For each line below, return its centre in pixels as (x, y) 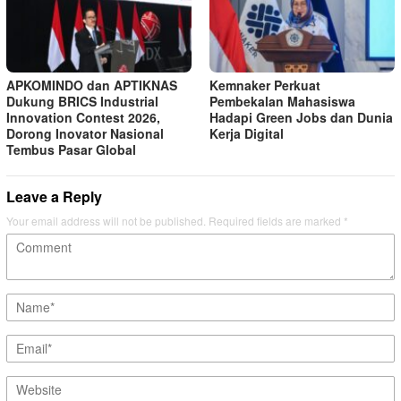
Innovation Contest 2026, (83, 117)
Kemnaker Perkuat (265, 85)
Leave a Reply (54, 196)
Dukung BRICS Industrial (82, 101)
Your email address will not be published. (106, 220)
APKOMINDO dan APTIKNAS (92, 85)
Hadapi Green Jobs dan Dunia (301, 117)
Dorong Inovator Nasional (85, 133)
